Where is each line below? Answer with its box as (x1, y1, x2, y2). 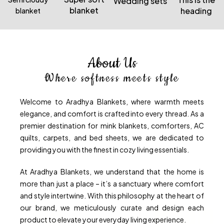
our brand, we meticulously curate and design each (20, 203, 204, 212)
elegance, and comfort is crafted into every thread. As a (20, 109, 204, 118)
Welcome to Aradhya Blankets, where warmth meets (20, 97, 204, 106)
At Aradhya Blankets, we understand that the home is (20, 167, 204, 176)
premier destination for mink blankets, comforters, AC (20, 121, 204, 130)
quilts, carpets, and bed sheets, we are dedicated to (20, 133, 204, 142)
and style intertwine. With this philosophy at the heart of (20, 191, 204, 200)
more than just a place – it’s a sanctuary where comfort (20, 179, 204, 188)
